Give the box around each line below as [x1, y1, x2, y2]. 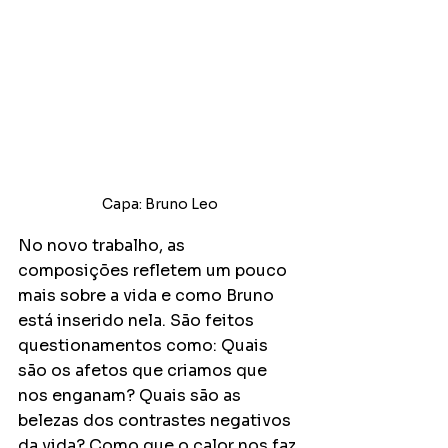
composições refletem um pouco [18, 260, 291, 281]
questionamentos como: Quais [18, 335, 272, 356]
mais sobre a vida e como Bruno [18, 285, 278, 306]
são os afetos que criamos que [18, 360, 271, 381]
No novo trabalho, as [18, 235, 189, 256]
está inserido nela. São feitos [18, 310, 258, 331]
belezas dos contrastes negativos [18, 410, 295, 431]
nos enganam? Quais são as [18, 385, 245, 406]
